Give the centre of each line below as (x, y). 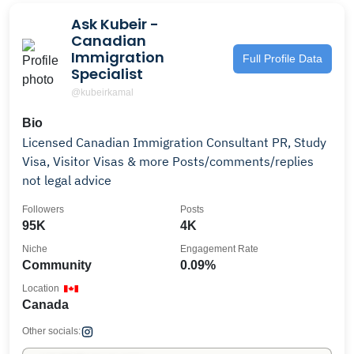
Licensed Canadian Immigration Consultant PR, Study (174, 142)
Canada (45, 305)
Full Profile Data (282, 58)
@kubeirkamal (102, 92)
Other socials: (51, 331)
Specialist (107, 74)
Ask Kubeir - (115, 24)
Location (41, 288)
